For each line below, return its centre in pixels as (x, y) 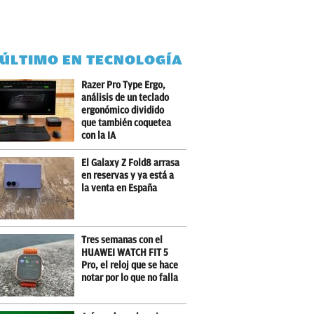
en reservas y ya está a (128, 176)
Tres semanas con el (122, 240)
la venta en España (120, 188)
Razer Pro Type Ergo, (124, 85)
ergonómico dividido (123, 110)
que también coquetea (127, 123)
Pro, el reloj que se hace (130, 265)
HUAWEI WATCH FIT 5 (125, 253)
